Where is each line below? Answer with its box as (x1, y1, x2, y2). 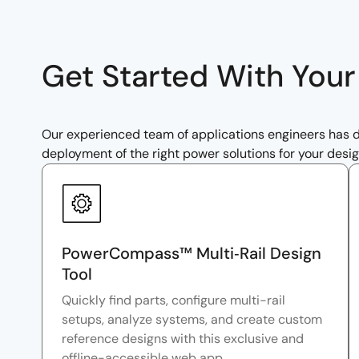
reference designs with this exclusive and (62, 330, 304, 348)
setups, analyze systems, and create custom (62, 311, 322, 329)
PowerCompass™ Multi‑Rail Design (62, 243, 321, 264)
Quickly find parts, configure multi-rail (62, 292, 285, 309)
